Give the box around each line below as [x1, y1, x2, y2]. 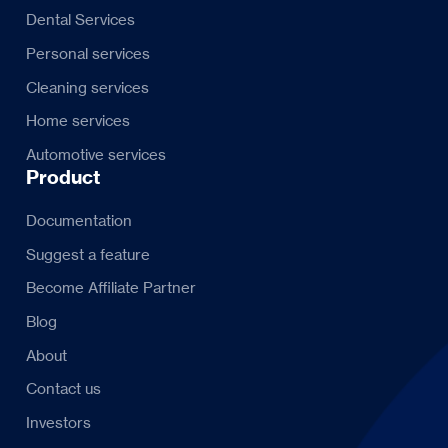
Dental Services [25, 10, 135, 30]
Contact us [25, 379, 101, 399]
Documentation [25, 211, 132, 231]
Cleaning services [25, 77, 149, 97]
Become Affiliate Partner [25, 278, 196, 298]
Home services [25, 111, 130, 131]
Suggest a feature [25, 244, 150, 264]
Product [25, 164, 100, 189]
